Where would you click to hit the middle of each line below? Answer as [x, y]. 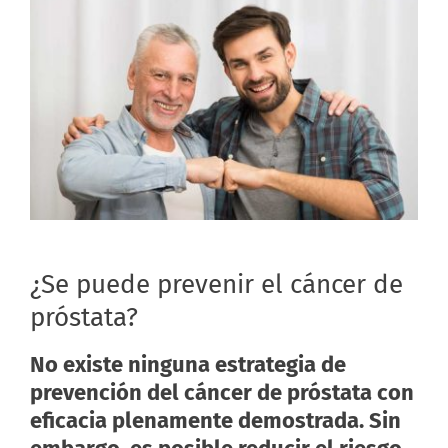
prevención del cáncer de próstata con [221, 393]
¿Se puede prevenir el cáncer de [216, 284]
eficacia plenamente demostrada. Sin [215, 421]
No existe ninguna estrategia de [187, 365]
